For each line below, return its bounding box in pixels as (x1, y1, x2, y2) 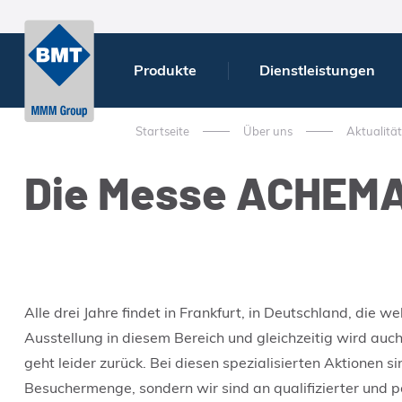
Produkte (133, 61, 197, 79)
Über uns (242, 124, 293, 138)
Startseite (135, 124, 189, 138)
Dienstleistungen (258, 61, 375, 79)
